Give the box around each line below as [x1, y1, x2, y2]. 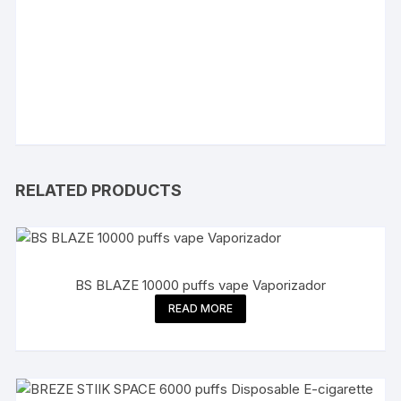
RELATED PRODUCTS [15, 181, 183, 200]
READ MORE [167, 302, 233, 315]
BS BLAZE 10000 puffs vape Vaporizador [74, 277, 326, 294]
